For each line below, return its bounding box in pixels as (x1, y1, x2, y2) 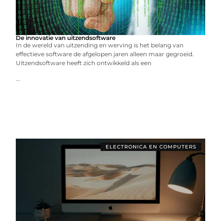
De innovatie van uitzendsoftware (16, 34, 116, 41)
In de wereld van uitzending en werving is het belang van (16, 41, 184, 49)
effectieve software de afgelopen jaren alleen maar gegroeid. (16, 50, 194, 58)
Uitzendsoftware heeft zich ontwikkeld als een (16, 59, 152, 67)
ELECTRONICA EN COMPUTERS (105, 144, 196, 150)
